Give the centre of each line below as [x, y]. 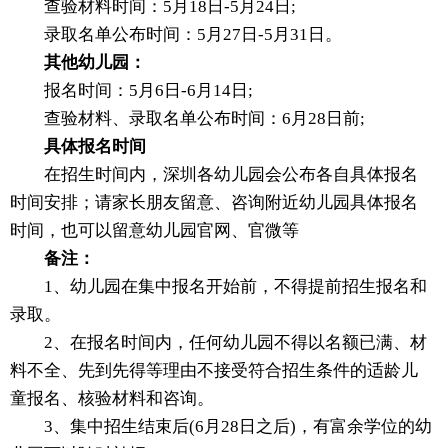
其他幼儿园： [95, 63]
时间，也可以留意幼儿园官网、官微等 [154, 231]
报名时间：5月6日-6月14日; [131, 91]
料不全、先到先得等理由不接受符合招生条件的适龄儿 [214, 371]
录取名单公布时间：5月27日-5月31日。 [176, 35]
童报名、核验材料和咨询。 [112, 399]
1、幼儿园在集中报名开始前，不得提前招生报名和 [218, 287]
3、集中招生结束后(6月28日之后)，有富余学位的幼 [221, 427]
